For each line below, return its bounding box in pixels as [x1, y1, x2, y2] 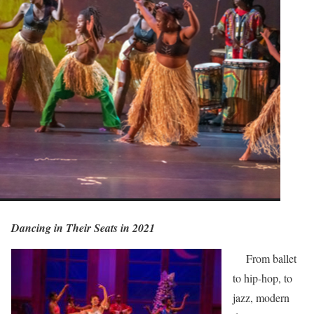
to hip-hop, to [233, 271, 292, 285]
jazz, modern [233, 290, 289, 305]
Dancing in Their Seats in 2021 [11, 220, 155, 235]
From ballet [233, 251, 296, 266]
